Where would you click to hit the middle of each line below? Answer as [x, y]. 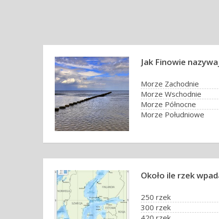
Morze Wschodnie [171, 94]
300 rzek [156, 207]
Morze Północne [168, 104]
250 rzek [156, 197]
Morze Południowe [173, 114]
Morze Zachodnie [170, 84]
